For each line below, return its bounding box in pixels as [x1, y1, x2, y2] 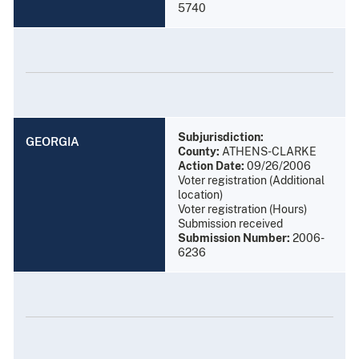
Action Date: [178, 159, 244, 172]
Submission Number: [178, 231, 290, 244]
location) [178, 188, 223, 201]
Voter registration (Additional [178, 173, 325, 187]
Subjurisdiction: [178, 130, 264, 143]
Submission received [178, 216, 283, 230]
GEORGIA [26, 134, 79, 148]
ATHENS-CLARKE [220, 144, 317, 158]
